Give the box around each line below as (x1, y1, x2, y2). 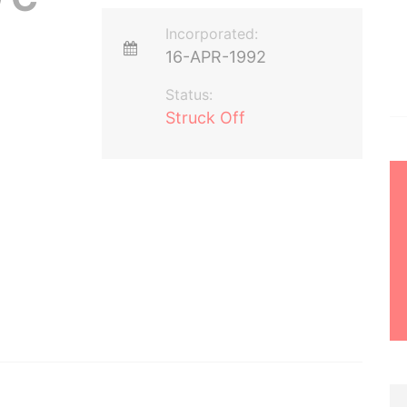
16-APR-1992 (165, 47, 267, 66)
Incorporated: (165, 25, 259, 43)
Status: (165, 85, 213, 104)
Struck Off (165, 108, 246, 127)
